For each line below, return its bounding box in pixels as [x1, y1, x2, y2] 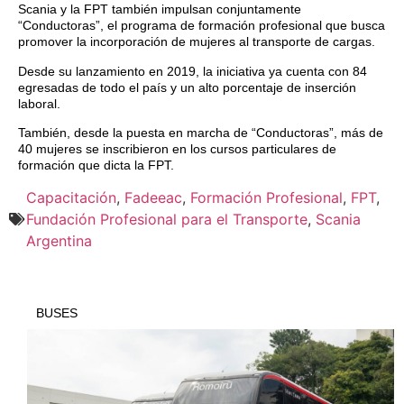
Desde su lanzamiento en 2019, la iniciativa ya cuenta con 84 [18, 63, 367, 78]
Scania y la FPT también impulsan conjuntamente [18, 2, 301, 17]
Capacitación [26, 188, 116, 207]
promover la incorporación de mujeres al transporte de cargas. [18, 34, 375, 50]
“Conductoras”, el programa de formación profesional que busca [18, 18, 385, 33]
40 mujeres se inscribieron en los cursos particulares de [18, 142, 336, 157]
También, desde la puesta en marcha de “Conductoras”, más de [18, 125, 383, 141]
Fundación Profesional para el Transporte [26, 209, 308, 228]
